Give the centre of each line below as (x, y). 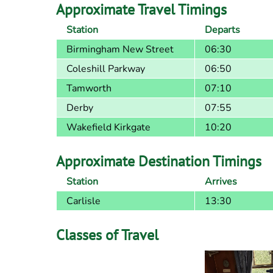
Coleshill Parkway (106, 69)
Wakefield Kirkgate (108, 127)
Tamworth (89, 88)
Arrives (221, 181)
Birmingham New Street (120, 49)
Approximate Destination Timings (159, 161)
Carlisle (83, 201)
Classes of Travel (107, 235)
